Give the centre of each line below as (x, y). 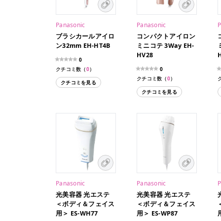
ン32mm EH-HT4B (83, 46)
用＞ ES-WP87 (157, 214)
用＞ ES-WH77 (77, 214)
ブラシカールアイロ (85, 37)
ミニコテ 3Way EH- (166, 46)
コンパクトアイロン (166, 37)
